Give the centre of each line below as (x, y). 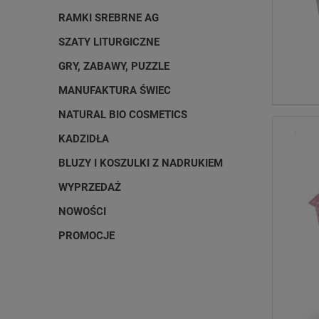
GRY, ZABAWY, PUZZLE (114, 66)
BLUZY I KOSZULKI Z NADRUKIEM (141, 163)
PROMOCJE (87, 236)
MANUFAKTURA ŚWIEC (115, 90)
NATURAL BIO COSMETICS (123, 115)
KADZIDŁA (84, 139)
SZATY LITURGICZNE (109, 42)
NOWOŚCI (82, 211)
